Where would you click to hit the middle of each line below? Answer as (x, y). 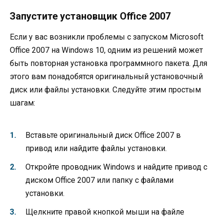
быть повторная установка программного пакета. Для (109, 64)
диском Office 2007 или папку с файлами (99, 180)
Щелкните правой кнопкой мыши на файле (105, 212)
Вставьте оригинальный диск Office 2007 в (103, 135)
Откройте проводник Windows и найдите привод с (116, 167)
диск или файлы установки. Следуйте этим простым (105, 90)
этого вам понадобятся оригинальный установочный (106, 77)
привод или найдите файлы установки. (96, 148)
